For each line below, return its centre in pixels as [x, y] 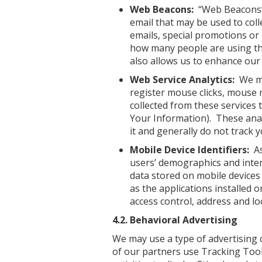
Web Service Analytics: [182, 80]
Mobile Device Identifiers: [189, 150]
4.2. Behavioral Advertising [175, 220]
